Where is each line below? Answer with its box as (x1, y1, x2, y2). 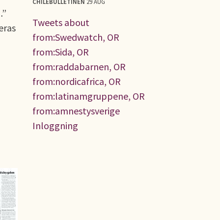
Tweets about (32, 16, 89, 28)
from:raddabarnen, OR (32, 60, 126, 73)
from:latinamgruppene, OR (32, 89, 145, 102)
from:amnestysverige (32, 104, 120, 117)
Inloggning (32, 119, 78, 132)
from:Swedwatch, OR (32, 30, 119, 43)
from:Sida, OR (32, 45, 89, 58)
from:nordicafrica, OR (32, 75, 121, 87)
